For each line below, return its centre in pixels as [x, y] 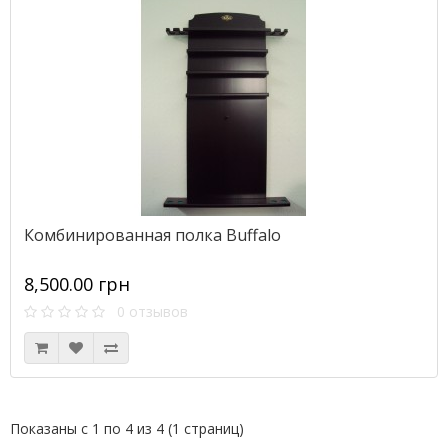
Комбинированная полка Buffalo [152, 235]
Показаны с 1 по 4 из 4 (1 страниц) [127, 428]
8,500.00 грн [77, 284]
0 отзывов [146, 311]
